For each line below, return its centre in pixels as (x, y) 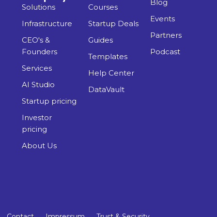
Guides (101, 40)
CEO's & (36, 40)
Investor (37, 117)
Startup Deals (114, 23)
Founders (39, 51)
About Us (39, 145)
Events (162, 18)
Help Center (111, 73)
